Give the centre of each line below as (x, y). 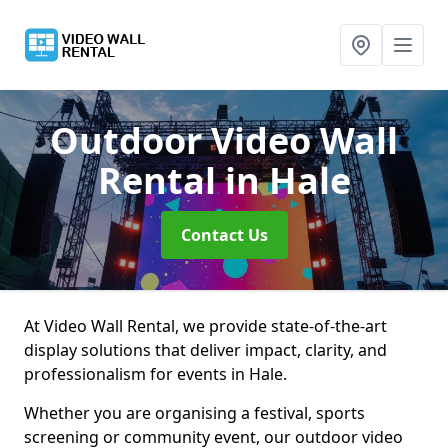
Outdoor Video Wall (224, 140)
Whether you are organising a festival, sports (194, 413)
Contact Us (224, 235)
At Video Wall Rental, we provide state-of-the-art (205, 326)
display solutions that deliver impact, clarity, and (205, 350)
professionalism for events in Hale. (155, 374)
